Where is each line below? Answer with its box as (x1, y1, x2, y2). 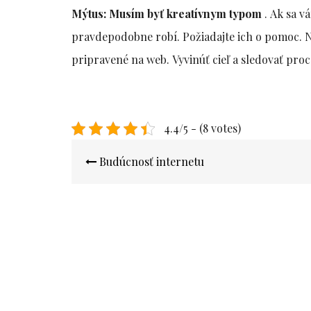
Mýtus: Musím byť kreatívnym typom (72, 6, 262, 22)
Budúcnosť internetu (96, 154, 205, 169)
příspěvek (71, 173, 144, 196)
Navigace (71, 137, 138, 160)
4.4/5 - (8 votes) (163, 121, 241, 136)
